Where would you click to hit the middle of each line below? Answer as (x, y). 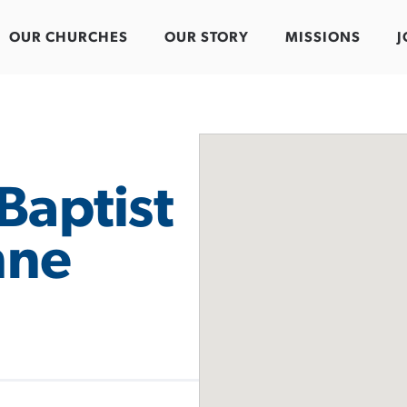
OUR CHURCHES (69, 38)
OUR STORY (207, 38)
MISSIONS (323, 38)
